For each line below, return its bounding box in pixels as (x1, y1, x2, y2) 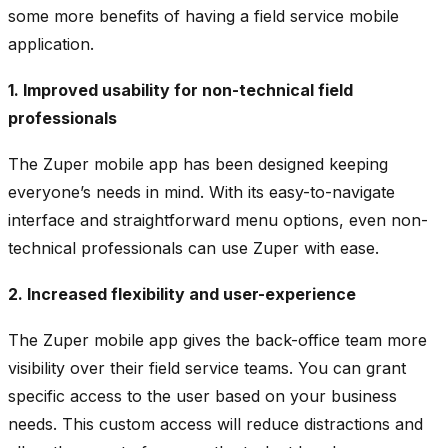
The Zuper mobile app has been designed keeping (8, 153, 388, 174)
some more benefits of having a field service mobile (8, 5, 399, 26)
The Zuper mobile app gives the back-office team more (8, 329, 427, 350)
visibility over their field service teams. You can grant (8, 357, 406, 378)
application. (8, 33, 94, 54)
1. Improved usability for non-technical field (8, 79, 353, 100)
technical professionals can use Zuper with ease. (8, 237, 379, 258)
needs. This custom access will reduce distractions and (8, 413, 423, 434)
